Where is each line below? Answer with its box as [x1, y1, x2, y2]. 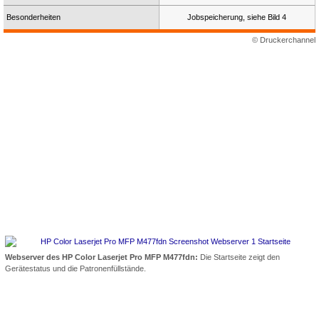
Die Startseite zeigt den [198, 252, 280, 261]
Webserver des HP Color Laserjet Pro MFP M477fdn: [5, 252, 198, 261]
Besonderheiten [6, 13, 61, 22]
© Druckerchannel [252, 36, 315, 45]
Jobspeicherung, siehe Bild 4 [187, 13, 286, 22]
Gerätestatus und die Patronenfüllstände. [5, 263, 146, 273]
